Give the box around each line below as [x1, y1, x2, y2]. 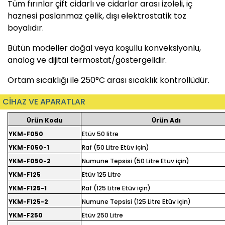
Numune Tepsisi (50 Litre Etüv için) [82, 156, 189, 165]
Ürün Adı [152, 116, 181, 125]
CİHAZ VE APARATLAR [3, 95, 85, 107]
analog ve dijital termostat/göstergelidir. [8, 54, 167, 66]
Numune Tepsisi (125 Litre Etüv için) [82, 197, 191, 206]
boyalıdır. [8, 22, 44, 34]
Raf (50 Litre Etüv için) [82, 143, 149, 152]
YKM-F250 [9, 210, 43, 219]
